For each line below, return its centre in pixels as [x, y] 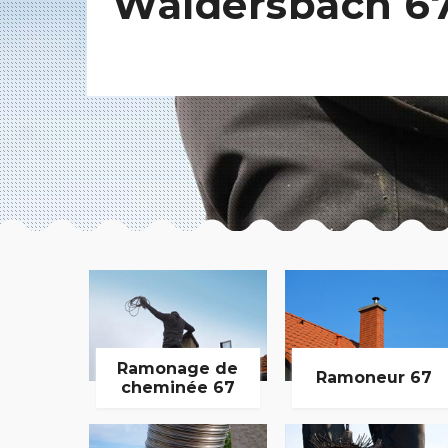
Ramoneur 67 [373, 378]
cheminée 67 [177, 387]
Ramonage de [178, 368]
